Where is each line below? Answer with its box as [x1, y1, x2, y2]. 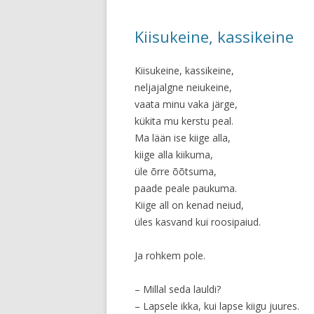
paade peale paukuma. [135, 182, 237, 195]
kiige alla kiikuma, [135, 148, 213, 161]
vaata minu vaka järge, [135, 97, 238, 111]
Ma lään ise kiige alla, [135, 131, 231, 144]
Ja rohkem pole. [135, 249, 205, 262]
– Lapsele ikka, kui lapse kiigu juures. [135, 299, 299, 313]
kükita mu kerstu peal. [135, 114, 233, 128]
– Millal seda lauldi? [135, 282, 221, 296]
